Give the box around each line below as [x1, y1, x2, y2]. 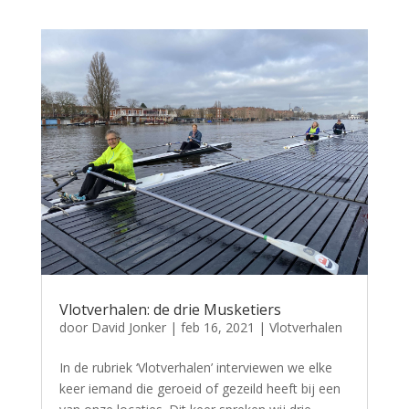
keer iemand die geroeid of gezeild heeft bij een [58, 380, 341, 398]
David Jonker [90, 319, 166, 337]
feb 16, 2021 [180, 319, 255, 337]
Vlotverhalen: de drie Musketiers [58, 299, 281, 320]
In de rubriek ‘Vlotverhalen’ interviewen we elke [58, 359, 332, 377]
